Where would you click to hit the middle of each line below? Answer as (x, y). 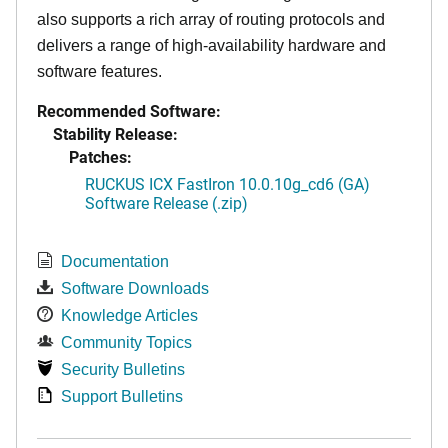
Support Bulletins (122, 396)
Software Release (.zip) (166, 202)
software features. (103, 71)
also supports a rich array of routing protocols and (211, 19)
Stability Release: (115, 133)
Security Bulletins (123, 369)
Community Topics (126, 342)
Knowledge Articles (129, 315)
